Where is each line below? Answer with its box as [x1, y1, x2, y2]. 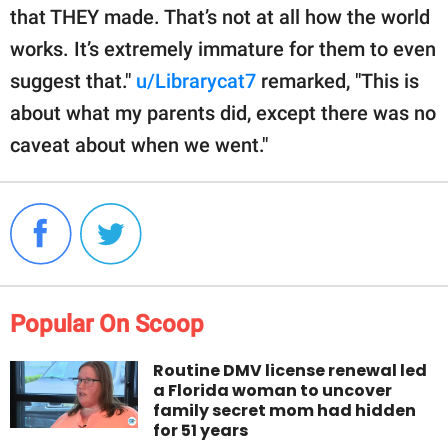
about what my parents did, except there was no [10, 101, 436, 126]
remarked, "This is [256, 69, 419, 94]
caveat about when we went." [10, 133, 268, 158]
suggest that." [10, 69, 136, 94]
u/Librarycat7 [136, 69, 256, 94]
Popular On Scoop [10, 310, 204, 339]
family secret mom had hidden [153, 399, 417, 423]
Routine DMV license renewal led [153, 359, 428, 383]
